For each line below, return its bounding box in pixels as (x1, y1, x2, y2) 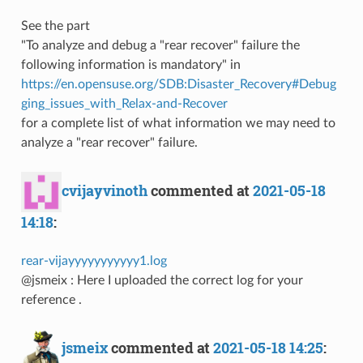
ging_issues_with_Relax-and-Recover (20, 96, 228, 110)
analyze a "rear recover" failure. (20, 135, 198, 149)
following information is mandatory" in (20, 58, 241, 71)
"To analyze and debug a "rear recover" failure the (20, 38, 300, 52)
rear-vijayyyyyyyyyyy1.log (20, 254, 167, 267)
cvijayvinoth (61, 180, 147, 200)
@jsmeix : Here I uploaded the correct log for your (20, 273, 303, 287)
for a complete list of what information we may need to (20, 116, 335, 130)
